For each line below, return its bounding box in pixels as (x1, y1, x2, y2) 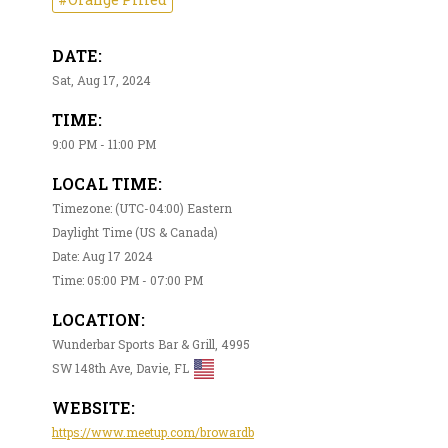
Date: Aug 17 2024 (52, 247, 153, 264)
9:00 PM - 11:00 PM (52, 135, 156, 152)
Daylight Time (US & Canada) (52, 223, 218, 240)
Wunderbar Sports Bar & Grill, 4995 (52, 335, 250, 352)
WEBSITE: (52, 396, 135, 418)
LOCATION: (52, 308, 145, 330)
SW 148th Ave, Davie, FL (52, 359, 189, 376)
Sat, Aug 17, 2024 (52, 71, 151, 88)
